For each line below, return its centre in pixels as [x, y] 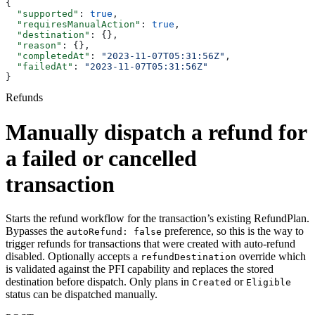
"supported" [42, 14]
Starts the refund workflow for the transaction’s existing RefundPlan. [157, 219]
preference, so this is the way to [233, 231]
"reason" [34, 46]
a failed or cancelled [101, 158]
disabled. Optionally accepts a [73, 257]
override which [271, 257]
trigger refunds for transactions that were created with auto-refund [150, 244]
